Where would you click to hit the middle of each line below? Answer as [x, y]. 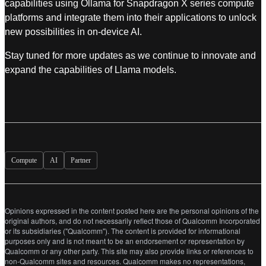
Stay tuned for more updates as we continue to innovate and [130, 56]
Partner [81, 160]
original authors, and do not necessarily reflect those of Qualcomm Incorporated [132, 221]
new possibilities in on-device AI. [76, 32]
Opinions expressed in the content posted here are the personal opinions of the [132, 210]
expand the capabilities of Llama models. [92, 70]
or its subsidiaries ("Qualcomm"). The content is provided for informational [123, 231]
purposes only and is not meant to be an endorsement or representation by [125, 241]
